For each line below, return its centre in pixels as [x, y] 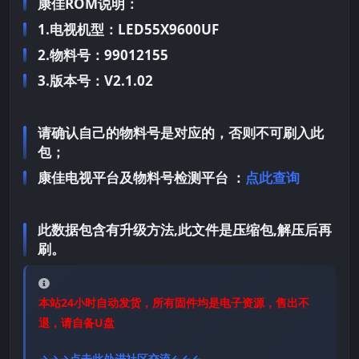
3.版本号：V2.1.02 [95, 81]
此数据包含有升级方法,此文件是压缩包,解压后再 [185, 230]
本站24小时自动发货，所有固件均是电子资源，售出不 [174, 303]
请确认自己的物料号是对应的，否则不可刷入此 [181, 133]
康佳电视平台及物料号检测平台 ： [141, 178]
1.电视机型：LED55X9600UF [128, 30]
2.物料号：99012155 [103, 55]
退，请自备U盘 [77, 323]
